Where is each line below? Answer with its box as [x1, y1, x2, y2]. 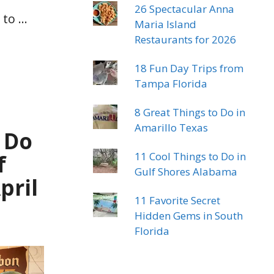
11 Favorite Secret [135, 193, 221, 207]
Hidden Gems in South [135, 209, 243, 223]
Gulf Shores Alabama [135, 165, 238, 179]
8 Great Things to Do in [135, 105, 246, 119]
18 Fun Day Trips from [135, 61, 244, 75]
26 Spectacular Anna [135, 2, 235, 16]
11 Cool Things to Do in [135, 149, 246, 163]
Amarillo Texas [135, 120, 209, 135]
